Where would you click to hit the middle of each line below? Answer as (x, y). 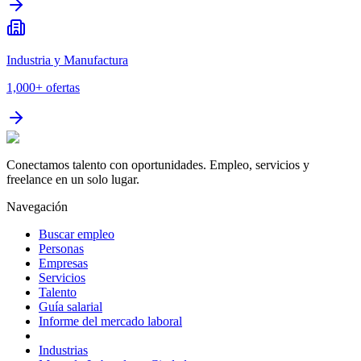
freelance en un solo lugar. (73, 180)
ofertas (63, 88)
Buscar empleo (77, 234)
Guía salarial (71, 307)
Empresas (63, 263)
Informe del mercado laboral (110, 322)
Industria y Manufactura (67, 60)
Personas (61, 249)
